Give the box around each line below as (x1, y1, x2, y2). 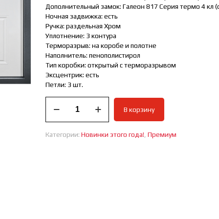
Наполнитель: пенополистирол (45, 51, 141, 59)
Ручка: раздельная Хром (45, 22, 121, 30)
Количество (45, 97, 83, 105)
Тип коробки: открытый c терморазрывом (45, 61, 176, 69)
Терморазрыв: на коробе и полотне (45, 42, 157, 49)
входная (45, 127, 72, 134)
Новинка (45, 166, 72, 174)
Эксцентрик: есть (45, 71, 100, 79)
